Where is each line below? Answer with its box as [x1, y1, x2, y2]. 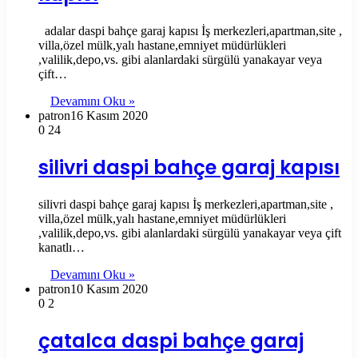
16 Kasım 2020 [70, 109, 148, 123]
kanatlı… [38, 240, 85, 254]
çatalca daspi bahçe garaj [38, 327, 304, 354]
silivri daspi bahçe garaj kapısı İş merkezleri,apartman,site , [38, 197, 333, 211]
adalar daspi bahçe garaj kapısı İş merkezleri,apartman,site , [38, 24, 342, 38]
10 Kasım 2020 [70, 281, 148, 296]
